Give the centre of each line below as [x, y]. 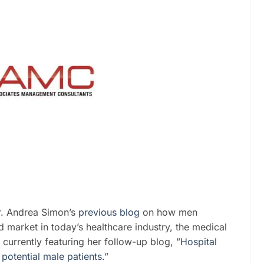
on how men [170, 212]
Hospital [199, 242]
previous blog [110, 212]
